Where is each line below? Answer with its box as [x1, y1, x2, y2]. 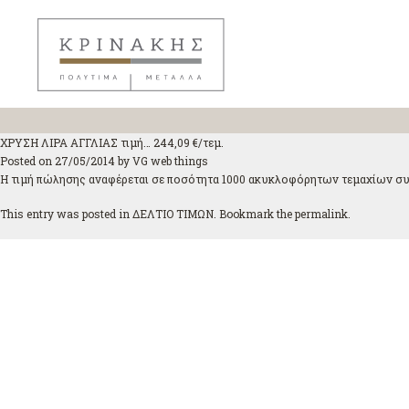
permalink [295, 206, 348, 221]
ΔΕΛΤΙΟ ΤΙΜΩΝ [132, 206, 214, 221]
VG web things [132, 153, 208, 168]
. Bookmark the [214, 206, 295, 221]
